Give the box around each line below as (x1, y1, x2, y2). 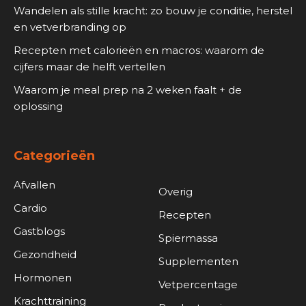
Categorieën (14, 148, 95, 164)
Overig (158, 185, 193, 199)
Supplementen (158, 255, 238, 268)
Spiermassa (158, 232, 218, 245)
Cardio (14, 201, 47, 215)
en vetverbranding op (14, 20, 126, 34)
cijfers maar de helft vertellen (14, 60, 165, 74)
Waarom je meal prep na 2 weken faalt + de (14, 83, 242, 97)
